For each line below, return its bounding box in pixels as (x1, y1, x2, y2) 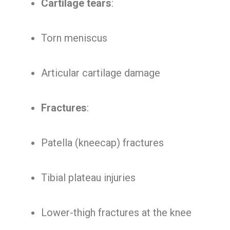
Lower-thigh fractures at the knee (41, 206, 191, 219)
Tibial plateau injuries (41, 171, 136, 184)
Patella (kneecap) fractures (41, 137, 164, 149)
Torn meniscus (41, 32, 107, 44)
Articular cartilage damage (41, 67, 160, 79)
